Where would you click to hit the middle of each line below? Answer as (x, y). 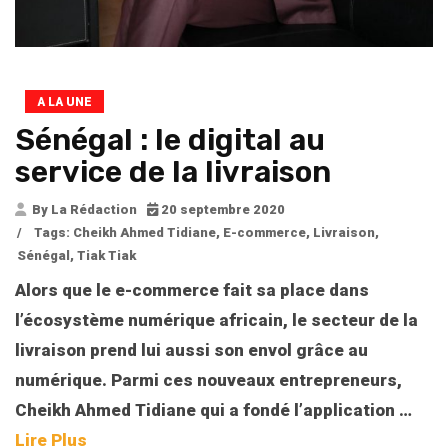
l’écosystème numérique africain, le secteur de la (216, 319)
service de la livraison (173, 171)
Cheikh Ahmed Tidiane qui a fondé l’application (207, 409)
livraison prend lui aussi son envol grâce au (191, 349)
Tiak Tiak (106, 255)
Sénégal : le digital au (170, 139)
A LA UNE (64, 101)
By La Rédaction (83, 209)
